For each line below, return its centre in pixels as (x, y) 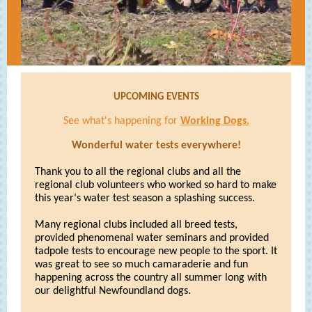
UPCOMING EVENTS (156, 97)
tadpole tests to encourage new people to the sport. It (156, 251)
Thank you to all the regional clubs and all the (138, 172)
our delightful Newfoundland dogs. (113, 291)
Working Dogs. (214, 121)
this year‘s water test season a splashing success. (145, 198)
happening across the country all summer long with (151, 278)
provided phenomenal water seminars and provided (152, 238)
